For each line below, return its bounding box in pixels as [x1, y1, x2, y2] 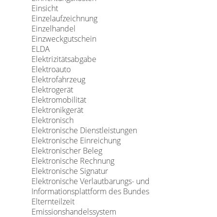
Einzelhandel [31, 23, 76, 34]
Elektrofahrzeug [31, 74, 85, 85]
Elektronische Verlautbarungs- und [31, 176, 150, 186]
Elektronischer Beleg [31, 145, 102, 156]
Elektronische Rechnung [31, 155, 114, 166]
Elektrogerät [31, 84, 73, 95]
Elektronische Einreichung [31, 135, 121, 146]
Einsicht [31, 3, 58, 14]
